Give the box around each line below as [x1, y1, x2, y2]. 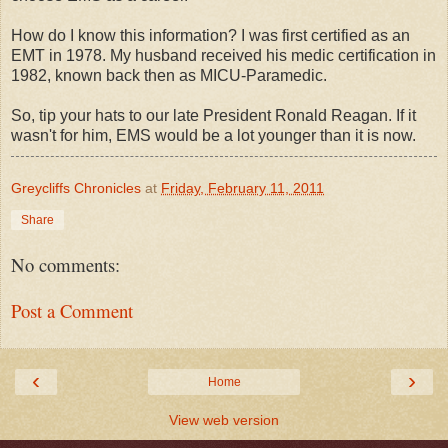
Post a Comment [11, 298, 133, 324]
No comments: [11, 251, 120, 277]
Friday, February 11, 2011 [161, 179, 324, 196]
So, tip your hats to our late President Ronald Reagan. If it [11, 106, 416, 124]
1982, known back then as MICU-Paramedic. [11, 66, 327, 84]
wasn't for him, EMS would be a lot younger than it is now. [11, 126, 416, 144]
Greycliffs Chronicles [11, 179, 141, 196]
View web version [169, 411, 279, 428]
